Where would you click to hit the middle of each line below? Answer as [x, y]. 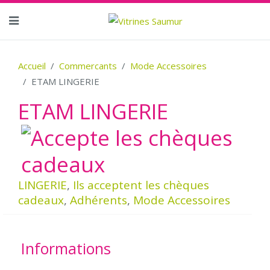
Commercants [88, 66]
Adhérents [99, 200]
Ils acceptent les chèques [141, 185]
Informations [66, 248]
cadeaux [41, 200]
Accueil [32, 66]
